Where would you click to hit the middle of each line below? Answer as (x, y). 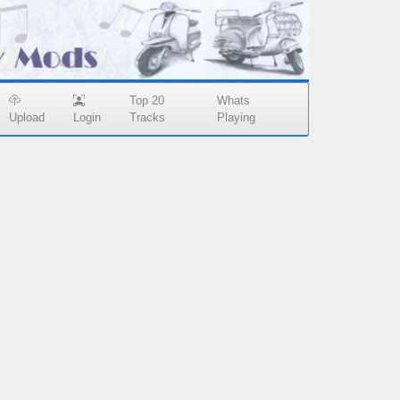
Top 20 (147, 101)
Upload (27, 118)
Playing (236, 118)
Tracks (148, 118)
